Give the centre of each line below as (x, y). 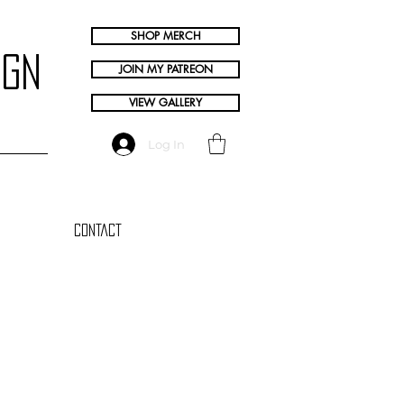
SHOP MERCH (165, 36)
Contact (97, 230)
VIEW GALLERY (165, 102)
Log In (166, 144)
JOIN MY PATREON (165, 69)
